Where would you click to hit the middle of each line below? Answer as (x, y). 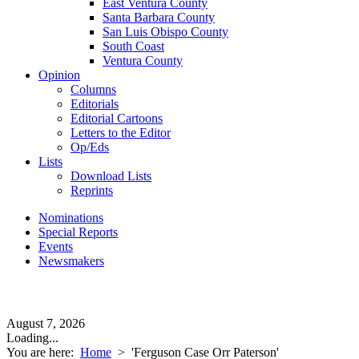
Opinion (59, 75)
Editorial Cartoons (117, 118)
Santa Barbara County (159, 17)
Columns (93, 89)
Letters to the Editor (121, 133)
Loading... (32, 338)
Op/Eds (90, 147)
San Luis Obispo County (165, 32)
